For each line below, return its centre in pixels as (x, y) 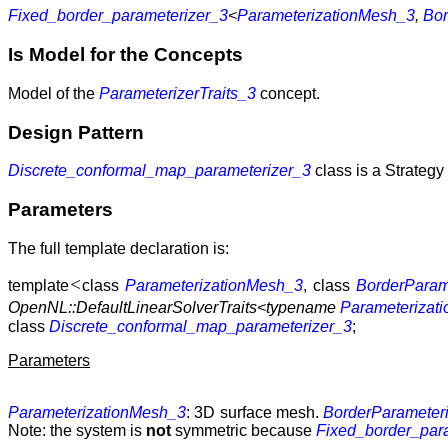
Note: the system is (77, 430)
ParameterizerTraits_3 (177, 93)
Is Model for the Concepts (125, 55)
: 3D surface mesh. (255, 412)
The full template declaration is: (118, 248)
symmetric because (243, 430)
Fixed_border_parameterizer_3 (118, 16)
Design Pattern (76, 132)
